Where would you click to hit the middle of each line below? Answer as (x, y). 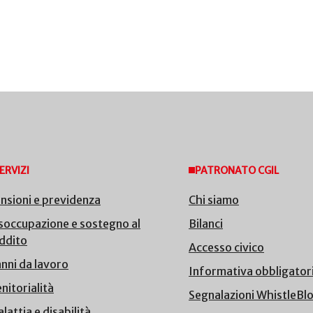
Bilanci (206, 223)
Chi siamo (214, 199)
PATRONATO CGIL (237, 170)
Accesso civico (226, 247)
